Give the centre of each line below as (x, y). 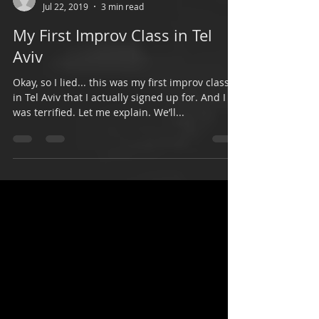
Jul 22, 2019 (66, 63)
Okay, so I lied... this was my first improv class (121, 139)
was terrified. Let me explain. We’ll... (99, 169)
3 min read (122, 63)
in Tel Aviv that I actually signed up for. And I (119, 154)
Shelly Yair (63, 51)
